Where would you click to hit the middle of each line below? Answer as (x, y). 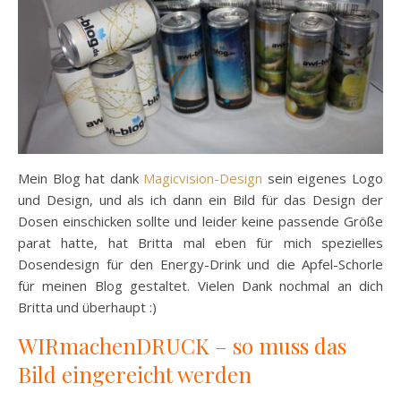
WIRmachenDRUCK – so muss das (182, 346)
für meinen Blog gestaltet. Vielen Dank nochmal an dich (200, 286)
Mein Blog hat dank (81, 179)
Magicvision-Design (203, 179)
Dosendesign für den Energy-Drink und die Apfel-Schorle (200, 264)
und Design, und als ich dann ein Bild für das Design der (200, 200)
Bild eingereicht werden (135, 375)
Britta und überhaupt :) (87, 307)
